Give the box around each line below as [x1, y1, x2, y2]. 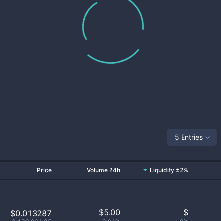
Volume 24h [87, 166, 120, 174]
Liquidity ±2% [150, 166, 188, 174]
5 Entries [175, 132, 203, 141]
